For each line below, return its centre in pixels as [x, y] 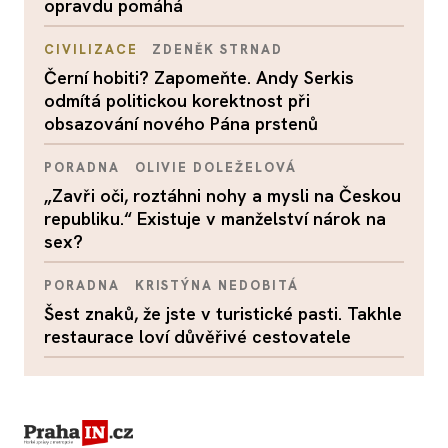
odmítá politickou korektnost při [177, 100]
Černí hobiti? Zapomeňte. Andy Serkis [199, 77]
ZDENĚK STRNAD [217, 49]
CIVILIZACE [91, 49]
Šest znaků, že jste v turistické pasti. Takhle [223, 313]
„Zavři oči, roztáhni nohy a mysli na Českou [222, 195]
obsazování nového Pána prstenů [181, 123]
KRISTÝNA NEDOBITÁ [216, 285]
